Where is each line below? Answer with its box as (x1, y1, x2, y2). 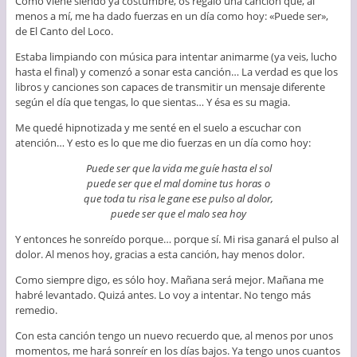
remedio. (14, 302, 57, 317)
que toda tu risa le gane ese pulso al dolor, (84, 190, 273, 206)
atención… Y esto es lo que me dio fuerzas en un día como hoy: (14, 135, 311, 150)
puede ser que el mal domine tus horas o (87, 175, 270, 190)
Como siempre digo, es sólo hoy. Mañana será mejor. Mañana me (14, 272, 324, 287)
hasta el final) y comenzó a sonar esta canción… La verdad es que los (14, 64, 338, 79)
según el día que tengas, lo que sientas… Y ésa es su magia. (14, 94, 290, 109)
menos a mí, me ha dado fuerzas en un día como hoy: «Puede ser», (14, 8, 328, 23)
